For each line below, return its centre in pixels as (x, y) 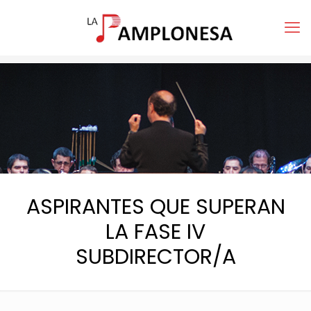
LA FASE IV (155, 232)
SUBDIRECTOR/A (155, 257)
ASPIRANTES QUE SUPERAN (155, 207)
